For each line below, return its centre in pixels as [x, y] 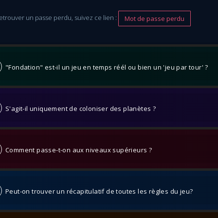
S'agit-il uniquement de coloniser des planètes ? [79, 109]
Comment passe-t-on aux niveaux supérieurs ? [77, 150]
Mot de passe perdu [155, 18]
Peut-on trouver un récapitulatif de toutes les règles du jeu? [98, 191]
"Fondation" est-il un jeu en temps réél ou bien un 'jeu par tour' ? [105, 67]
